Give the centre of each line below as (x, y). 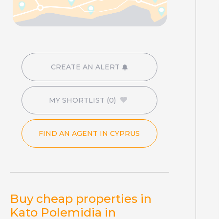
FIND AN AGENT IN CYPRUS (89, 133)
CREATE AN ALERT (86, 67)
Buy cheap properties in (81, 199)
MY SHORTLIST (78, 100)
